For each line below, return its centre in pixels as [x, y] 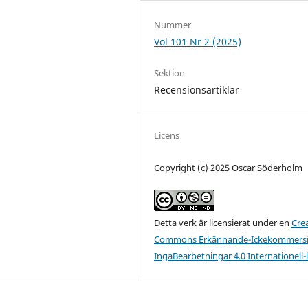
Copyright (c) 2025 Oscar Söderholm [229, 168]
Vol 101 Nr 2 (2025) [198, 41]
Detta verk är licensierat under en [223, 223]
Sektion [170, 73]
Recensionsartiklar [197, 90]
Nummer [173, 24]
